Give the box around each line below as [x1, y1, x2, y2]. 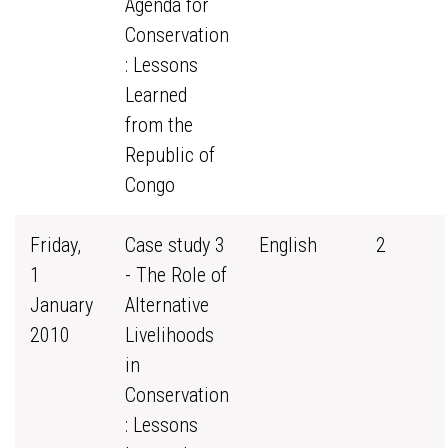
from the [125, 113, 193, 137]
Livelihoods [125, 323, 214, 347]
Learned [125, 83, 187, 107]
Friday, [30, 233, 81, 257]
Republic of [125, 143, 215, 167]
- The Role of [125, 263, 227, 287]
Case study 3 [125, 233, 225, 257]
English [259, 233, 317, 257]
